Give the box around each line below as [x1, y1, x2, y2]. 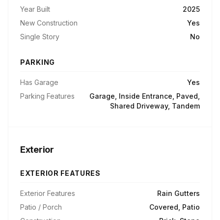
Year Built [20, 5, 50, 13]
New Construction [20, 19, 78, 27]
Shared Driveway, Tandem [110, 102, 200, 110]
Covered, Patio [149, 203, 200, 211]
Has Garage [20, 78, 58, 86]
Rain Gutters [157, 189, 200, 197]
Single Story [20, 32, 59, 41]
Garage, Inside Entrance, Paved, [89, 92, 200, 100]
